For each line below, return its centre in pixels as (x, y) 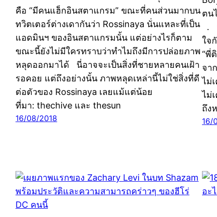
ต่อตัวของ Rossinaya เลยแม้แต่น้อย (84, 92)
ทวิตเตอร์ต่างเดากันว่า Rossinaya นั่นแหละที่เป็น (108, 24)
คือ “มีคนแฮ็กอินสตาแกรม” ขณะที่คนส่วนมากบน (108, 10)
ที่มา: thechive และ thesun (68, 105)
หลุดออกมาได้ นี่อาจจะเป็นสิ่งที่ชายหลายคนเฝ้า (108, 64)
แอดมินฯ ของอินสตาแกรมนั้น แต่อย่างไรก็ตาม (104, 37)
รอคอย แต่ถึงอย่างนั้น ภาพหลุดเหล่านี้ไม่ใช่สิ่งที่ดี (108, 78)
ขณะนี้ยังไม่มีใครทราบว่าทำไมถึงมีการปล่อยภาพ (108, 51)
